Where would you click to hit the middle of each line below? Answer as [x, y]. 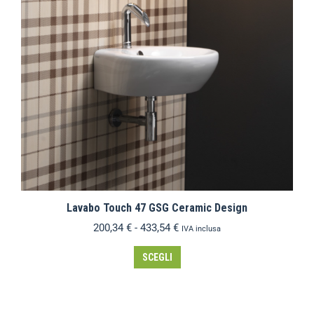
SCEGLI [157, 257]
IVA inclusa [201, 229]
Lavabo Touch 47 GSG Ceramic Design [157, 208]
